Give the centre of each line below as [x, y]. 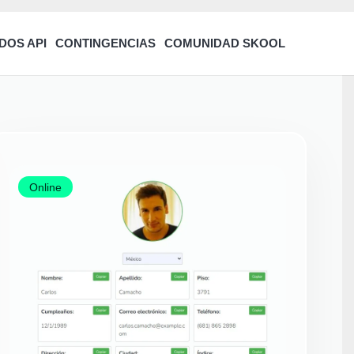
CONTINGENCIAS [105, 43]
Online [46, 187]
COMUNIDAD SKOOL [224, 43]
